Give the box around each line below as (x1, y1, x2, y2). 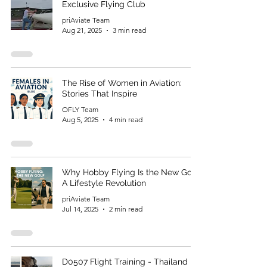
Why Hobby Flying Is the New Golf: (62, 167, 199, 177)
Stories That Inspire (62, 89, 137, 98)
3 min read (113, 26, 146, 35)
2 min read (109, 204, 142, 213)
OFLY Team (62, 105, 98, 114)
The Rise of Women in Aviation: (62, 78, 182, 88)
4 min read (109, 115, 142, 124)
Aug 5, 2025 (62, 115, 98, 124)
